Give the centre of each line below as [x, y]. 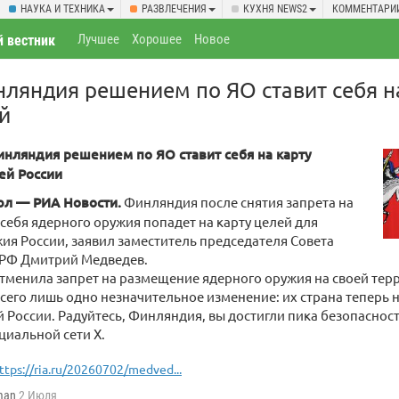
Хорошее [157, 39]
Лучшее [99, 39]
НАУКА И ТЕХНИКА [63, 9]
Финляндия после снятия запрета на [237, 202]
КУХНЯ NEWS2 [275, 9]
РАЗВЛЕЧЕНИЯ [174, 9]
